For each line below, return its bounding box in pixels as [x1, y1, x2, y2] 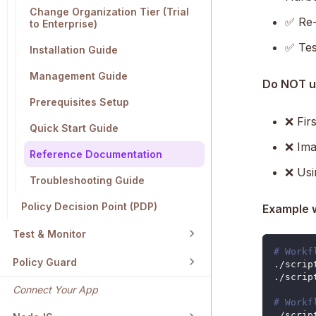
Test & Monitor [13, 227, 86, 240]
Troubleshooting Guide [30, 174, 145, 187]
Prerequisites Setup [30, 96, 129, 109]
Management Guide [30, 70, 128, 83]
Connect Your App [13, 284, 98, 296]
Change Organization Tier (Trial [30, 6, 189, 18]
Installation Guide [30, 44, 118, 56]
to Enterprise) [30, 18, 97, 30]
